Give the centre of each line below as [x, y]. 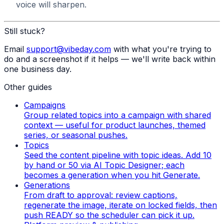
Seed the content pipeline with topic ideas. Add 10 [118, 155]
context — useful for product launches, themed [115, 125]
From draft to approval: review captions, [101, 195]
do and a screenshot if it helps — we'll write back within [110, 59]
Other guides [28, 87]
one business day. [38, 69]
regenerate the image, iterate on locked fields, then [120, 205]
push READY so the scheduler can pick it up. [109, 215]
